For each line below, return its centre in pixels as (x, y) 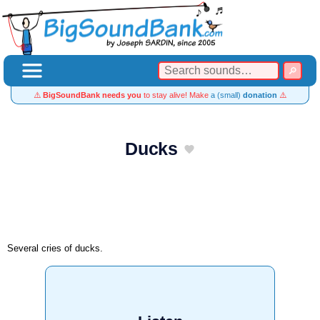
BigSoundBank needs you (92, 95)
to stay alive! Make (176, 95)
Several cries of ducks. (55, 248)
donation (260, 95)
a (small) (227, 95)
